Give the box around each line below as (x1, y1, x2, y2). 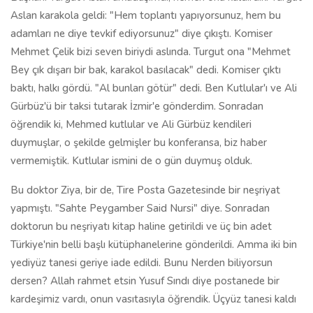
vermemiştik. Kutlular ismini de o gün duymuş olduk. (10, 154, 252, 168)
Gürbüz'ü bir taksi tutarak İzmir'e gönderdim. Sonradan (10, 99, 263, 113)
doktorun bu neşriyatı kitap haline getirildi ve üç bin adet (10, 219, 272, 233)
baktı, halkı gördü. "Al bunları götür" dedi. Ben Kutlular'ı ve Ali (10, 81, 297, 95)
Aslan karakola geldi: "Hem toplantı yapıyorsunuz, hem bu (10, 8, 281, 22)
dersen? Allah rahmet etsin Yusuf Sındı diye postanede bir (10, 274, 279, 288)
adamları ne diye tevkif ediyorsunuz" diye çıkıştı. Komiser (10, 27, 272, 41)
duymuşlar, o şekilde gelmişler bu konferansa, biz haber (10, 136, 267, 150)
